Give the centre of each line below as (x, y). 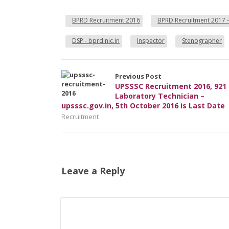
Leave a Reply (93, 170)
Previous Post (139, 76)
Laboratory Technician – (160, 96)
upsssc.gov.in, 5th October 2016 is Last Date (143, 105)
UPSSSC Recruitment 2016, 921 (171, 86)
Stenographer (202, 40)
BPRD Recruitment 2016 (106, 20)
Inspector (151, 40)
